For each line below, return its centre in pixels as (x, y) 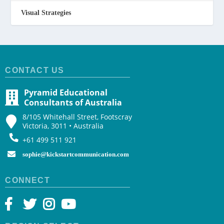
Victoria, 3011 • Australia (63, 126)
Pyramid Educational (66, 93)
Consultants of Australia (73, 103)
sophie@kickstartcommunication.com (76, 154)
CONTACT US (35, 70)
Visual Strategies (46, 13)
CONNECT (27, 180)
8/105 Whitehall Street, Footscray (77, 117)
